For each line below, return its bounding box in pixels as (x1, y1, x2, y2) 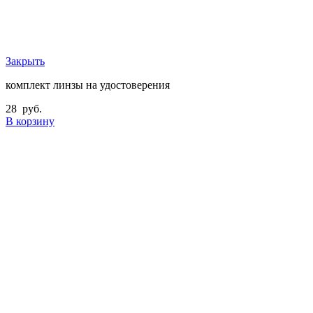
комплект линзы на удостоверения (6, 79, 170, 92)
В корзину (6, 115, 54, 128)
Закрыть (6, 55, 45, 68)
